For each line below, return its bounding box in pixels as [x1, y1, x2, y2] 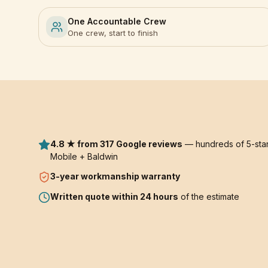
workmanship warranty [79, 171, 180, 181]
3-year [50, 171, 79, 181]
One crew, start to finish [68, 28, 158, 38]
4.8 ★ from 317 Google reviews [50, 139, 182, 149]
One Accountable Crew [68, 16, 166, 26]
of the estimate [178, 191, 239, 202]
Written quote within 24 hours [50, 191, 178, 202]
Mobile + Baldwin [50, 151, 118, 162]
